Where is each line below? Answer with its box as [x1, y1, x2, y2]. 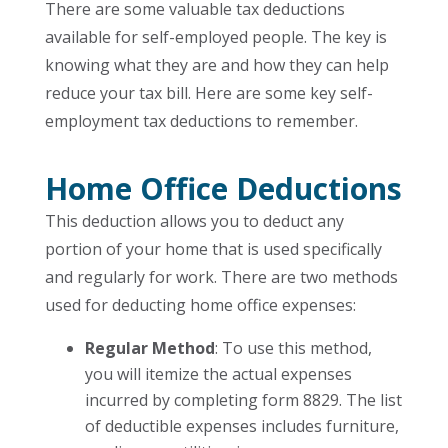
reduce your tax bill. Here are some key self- [44, 82, 373, 104]
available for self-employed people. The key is [44, 26, 387, 48]
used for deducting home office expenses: [44, 294, 356, 316]
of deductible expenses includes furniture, [84, 415, 399, 437]
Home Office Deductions [44, 168, 402, 209]
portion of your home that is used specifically [44, 238, 382, 260]
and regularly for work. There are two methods [44, 266, 398, 288]
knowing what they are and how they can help [44, 54, 389, 76]
